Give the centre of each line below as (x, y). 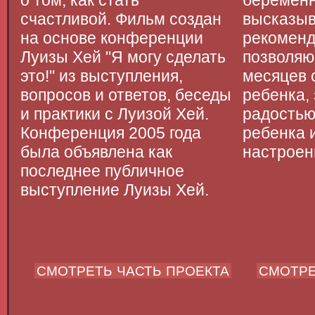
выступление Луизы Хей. (115, 190)
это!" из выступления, (102, 76)
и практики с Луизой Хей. (115, 114)
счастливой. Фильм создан (121, 19)
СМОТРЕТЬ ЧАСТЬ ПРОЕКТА (133, 271)
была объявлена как (96, 152)
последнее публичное (102, 171)
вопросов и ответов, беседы (126, 95)
